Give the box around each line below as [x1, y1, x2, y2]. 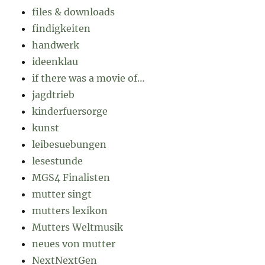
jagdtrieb [32, 89, 75, 101]
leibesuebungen [32, 138, 107, 151]
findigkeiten [32, 22, 91, 35]
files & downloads [32, 6, 115, 18]
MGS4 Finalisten [32, 172, 111, 184]
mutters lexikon [32, 205, 108, 217]
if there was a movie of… [32, 72, 146, 85]
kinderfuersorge [32, 105, 108, 118]
